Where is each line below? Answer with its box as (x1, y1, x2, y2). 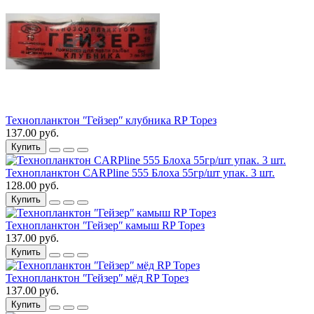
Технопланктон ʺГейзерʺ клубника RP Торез (6, 114, 217, 126)
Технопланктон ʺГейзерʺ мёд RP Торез (6, 271, 189, 284)
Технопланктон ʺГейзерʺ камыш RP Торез (6, 219, 205, 231)
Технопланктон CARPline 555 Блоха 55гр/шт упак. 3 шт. (6, 166, 275, 179)
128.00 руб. (6, 179, 59, 191)
